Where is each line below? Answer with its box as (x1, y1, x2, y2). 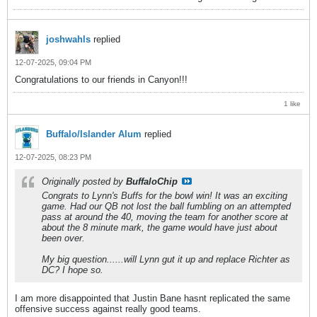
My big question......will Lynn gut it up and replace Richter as (42, 253, 290, 265)
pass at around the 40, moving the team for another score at (42, 211, 288, 222)
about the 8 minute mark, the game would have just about (42, 221, 277, 233)
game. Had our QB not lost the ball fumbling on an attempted (42, 200, 291, 212)
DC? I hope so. (42, 264, 103, 275)
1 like (284, 99, 301, 108)
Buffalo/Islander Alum (46, 128, 142, 139)
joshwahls (46, 33, 91, 45)
